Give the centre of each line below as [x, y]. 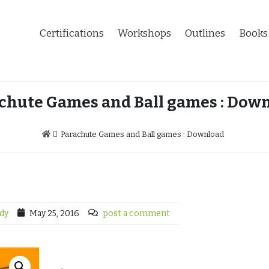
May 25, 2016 [54, 213]
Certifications [72, 33]
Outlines [205, 33]
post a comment [136, 213]
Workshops [144, 33]
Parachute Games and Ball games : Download [142, 134]
